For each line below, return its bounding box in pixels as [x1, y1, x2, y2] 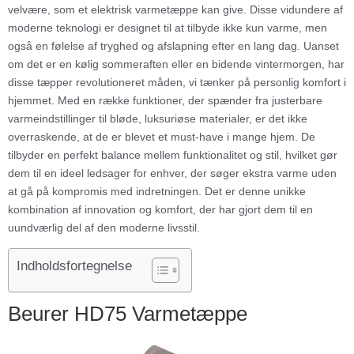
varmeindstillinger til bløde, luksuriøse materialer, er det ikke [8, 111, 307, 125]
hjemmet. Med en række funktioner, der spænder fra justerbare [8, 93, 322, 107]
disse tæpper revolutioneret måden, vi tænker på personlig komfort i [8, 75, 346, 88]
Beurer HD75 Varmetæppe [8, 301, 247, 326]
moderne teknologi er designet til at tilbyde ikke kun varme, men [8, 21, 327, 34]
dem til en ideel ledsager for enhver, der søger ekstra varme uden [8, 166, 337, 179]
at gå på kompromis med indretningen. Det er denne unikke [8, 184, 306, 198]
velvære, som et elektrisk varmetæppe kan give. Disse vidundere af [8, 2, 343, 16]
